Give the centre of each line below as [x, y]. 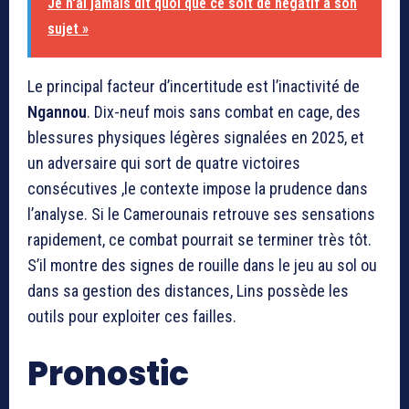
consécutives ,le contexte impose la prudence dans [198, 189]
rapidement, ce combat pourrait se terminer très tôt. [199, 240]
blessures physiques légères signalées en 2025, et [196, 138]
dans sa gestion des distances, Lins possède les [188, 291]
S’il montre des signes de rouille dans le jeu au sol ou [202, 266]
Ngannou [57, 112]
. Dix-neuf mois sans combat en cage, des [224, 112]
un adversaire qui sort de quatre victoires [164, 163]
